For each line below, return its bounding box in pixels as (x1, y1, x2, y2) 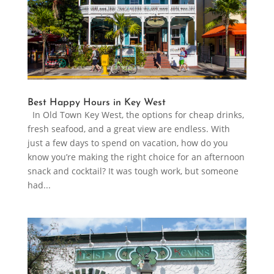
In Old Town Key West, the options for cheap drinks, (27, 108, 244, 120)
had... (27, 179, 51, 191)
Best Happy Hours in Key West (27, 97, 166, 108)
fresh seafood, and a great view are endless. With (27, 122, 230, 135)
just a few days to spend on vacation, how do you (27, 136, 228, 149)
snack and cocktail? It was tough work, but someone (27, 165, 239, 177)
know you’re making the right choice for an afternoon (27, 150, 245, 163)
